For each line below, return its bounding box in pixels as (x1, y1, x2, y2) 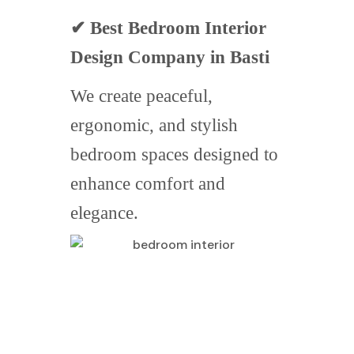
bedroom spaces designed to (70, 145, 278, 165)
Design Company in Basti (70, 47, 269, 68)
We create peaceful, (70, 86, 213, 107)
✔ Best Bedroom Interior (70, 18, 266, 39)
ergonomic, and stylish (70, 115, 238, 136)
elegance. (70, 203, 138, 224)
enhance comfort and (70, 174, 225, 194)
